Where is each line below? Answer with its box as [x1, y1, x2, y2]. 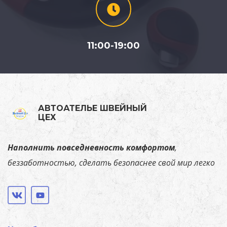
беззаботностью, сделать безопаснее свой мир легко [8, 157, 215, 169]
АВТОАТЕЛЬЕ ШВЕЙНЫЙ [38, 103, 147, 113]
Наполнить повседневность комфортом [8, 142, 175, 154]
